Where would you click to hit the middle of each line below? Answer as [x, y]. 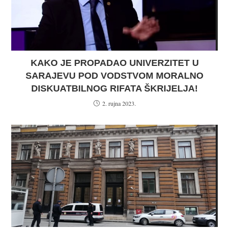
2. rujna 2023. [119, 103]
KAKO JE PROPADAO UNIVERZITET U [114, 63]
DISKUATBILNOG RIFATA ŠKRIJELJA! [114, 88]
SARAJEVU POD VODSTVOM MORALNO [114, 76]
